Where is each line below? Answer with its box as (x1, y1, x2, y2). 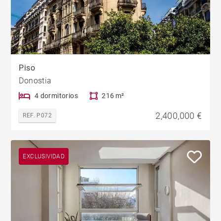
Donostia (19, 76, 52, 86)
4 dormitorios (34, 92, 78, 100)
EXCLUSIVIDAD (23, 153, 65, 160)
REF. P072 (23, 112, 52, 119)
